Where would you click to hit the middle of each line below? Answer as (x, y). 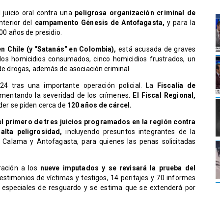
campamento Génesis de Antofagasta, (101, 23)
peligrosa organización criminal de (135, 13)
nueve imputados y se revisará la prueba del (116, 168)
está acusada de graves (156, 49)
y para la (181, 23)
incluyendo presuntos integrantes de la (131, 132)
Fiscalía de (177, 86)
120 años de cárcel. (99, 105)
